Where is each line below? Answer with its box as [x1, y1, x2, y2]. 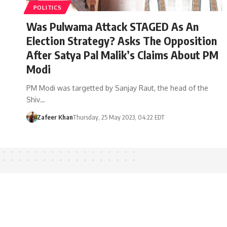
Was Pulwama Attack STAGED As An [26, 19, 199, 33]
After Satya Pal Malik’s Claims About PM [26, 47, 218, 62]
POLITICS [33, 3, 62, 11]
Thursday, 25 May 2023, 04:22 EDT [72, 112, 165, 121]
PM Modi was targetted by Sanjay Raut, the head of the [26, 83, 208, 92]
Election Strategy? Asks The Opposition [26, 33, 217, 48]
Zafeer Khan [36, 112, 73, 121]
